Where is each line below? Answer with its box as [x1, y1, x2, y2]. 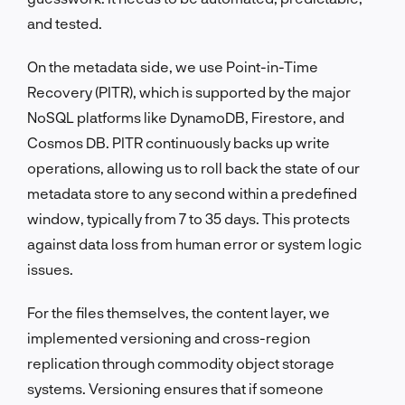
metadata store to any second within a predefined [27, 184, 357, 202]
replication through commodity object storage [27, 353, 334, 372]
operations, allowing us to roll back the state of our [27, 158, 360, 176]
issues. [27, 259, 73, 278]
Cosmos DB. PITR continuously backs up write [27, 133, 330, 151]
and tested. [27, 14, 102, 32]
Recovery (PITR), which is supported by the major [27, 82, 351, 100]
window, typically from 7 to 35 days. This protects [27, 209, 350, 227]
